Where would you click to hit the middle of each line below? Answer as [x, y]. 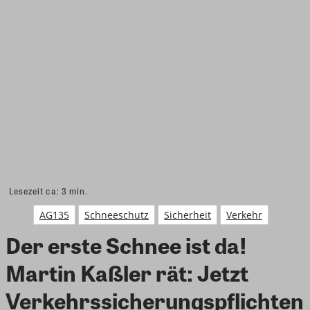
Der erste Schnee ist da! [126, 244]
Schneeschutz [117, 215]
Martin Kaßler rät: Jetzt [127, 272]
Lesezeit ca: [35, 191]
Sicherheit [188, 215]
